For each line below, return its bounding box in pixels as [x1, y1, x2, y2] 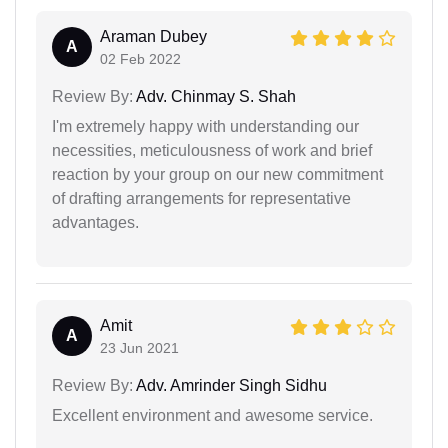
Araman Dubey [100, 27, 207, 45]
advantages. [52, 213, 139, 231]
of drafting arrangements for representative [52, 189, 351, 207]
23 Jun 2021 [100, 339, 179, 356]
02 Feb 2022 [100, 50, 181, 67]
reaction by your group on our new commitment [52, 165, 383, 183]
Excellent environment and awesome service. [52, 406, 373, 424]
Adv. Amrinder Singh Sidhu [133, 376, 327, 394]
